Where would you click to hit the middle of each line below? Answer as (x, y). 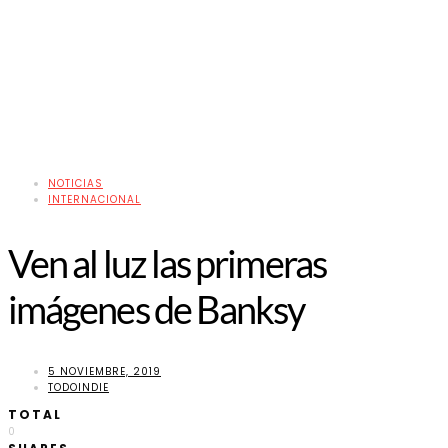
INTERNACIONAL (94, 200)
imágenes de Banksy (156, 309)
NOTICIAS (75, 184)
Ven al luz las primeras (167, 263)
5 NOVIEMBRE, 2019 (104, 371)
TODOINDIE (78, 387)
